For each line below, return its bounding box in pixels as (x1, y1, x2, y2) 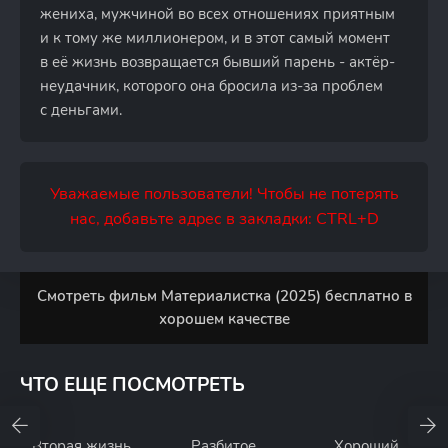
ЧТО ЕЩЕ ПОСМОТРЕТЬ (20, 372, 245, 398)
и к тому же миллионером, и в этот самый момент (40, 28, 390, 48)
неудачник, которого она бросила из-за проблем (40, 76, 383, 96)
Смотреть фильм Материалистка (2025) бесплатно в (36, 286, 412, 306)
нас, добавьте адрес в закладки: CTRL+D (69, 208, 379, 230)
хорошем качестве (158, 309, 290, 329)
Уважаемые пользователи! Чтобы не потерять (49, 183, 399, 205)
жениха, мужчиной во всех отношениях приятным (40, 4, 395, 24)
